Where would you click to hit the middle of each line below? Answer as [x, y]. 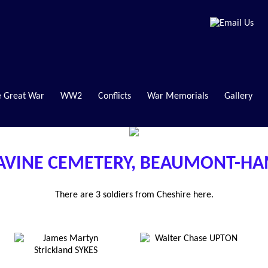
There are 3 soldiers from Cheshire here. [134, 195]
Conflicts [114, 96]
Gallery [238, 96]
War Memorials [177, 96]
